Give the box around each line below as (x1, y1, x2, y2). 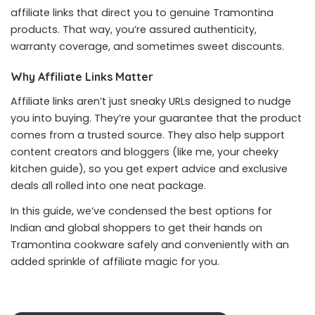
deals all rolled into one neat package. (11, 179, 206, 193)
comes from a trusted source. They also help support (11, 128, 285, 142)
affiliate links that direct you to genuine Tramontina (11, 6, 274, 20)
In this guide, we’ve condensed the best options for (11, 204, 272, 218)
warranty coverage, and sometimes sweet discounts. (11, 39, 284, 53)
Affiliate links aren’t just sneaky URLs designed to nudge (11, 94, 291, 108)
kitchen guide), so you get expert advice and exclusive (11, 162, 288, 176)
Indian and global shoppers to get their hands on (11, 221, 262, 235)
